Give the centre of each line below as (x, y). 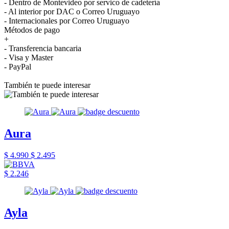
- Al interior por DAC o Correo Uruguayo (72, 11)
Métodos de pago (32, 30)
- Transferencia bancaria (43, 48)
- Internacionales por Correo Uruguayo (67, 20)
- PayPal (18, 66)
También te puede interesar (47, 85)
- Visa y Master (29, 57)
